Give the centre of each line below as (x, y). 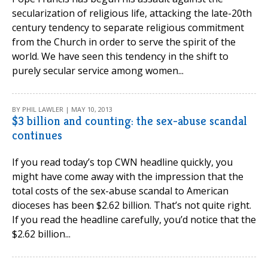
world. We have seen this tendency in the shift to (120, 56)
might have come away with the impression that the (128, 176)
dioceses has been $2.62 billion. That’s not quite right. (132, 205)
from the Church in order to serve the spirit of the (124, 42)
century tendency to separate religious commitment (128, 28)
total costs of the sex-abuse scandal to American (120, 191)
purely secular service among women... (98, 71)
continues (37, 135)
